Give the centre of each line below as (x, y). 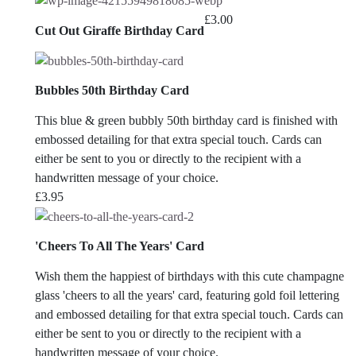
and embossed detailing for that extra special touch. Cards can (189, 314)
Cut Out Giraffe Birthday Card (120, 30)
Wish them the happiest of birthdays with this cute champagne (190, 276)
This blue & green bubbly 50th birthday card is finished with (186, 120)
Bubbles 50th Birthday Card (112, 91)
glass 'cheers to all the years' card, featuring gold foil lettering (187, 295)
